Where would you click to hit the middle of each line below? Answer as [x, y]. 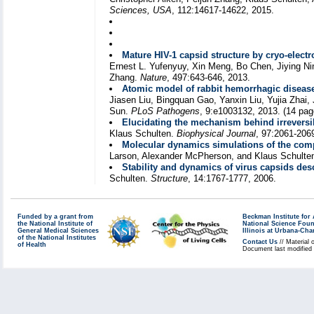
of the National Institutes [57, 238]
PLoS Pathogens [165, 111]
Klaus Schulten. [143, 134]
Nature [153, 78]
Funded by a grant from [55, 217]
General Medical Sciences [58, 231]
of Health [32, 245]
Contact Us [260, 242]
